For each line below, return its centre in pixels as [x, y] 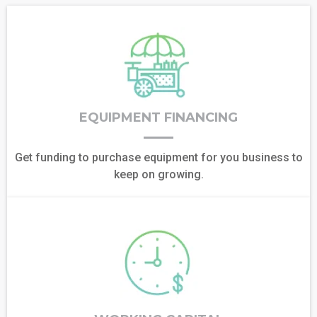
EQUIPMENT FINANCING [158, 117]
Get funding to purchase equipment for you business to [158, 157]
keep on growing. [158, 174]
